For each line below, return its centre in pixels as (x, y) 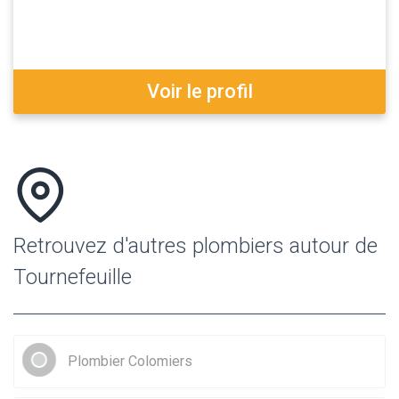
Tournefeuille (73, 277)
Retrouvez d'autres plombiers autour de (195, 245)
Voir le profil (199, 91)
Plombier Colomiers (130, 361)
